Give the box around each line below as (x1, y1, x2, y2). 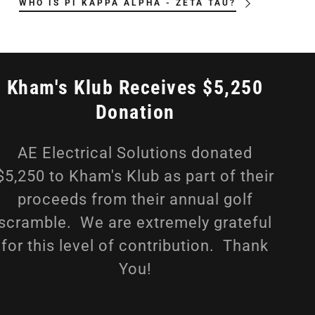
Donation (95, 100, 175, 124)
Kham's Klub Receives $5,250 (6, 75, 264, 99)
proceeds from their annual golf (17, 190, 253, 208)
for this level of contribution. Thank (1, 236, 269, 255)
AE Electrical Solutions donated (18, 143, 252, 162)
